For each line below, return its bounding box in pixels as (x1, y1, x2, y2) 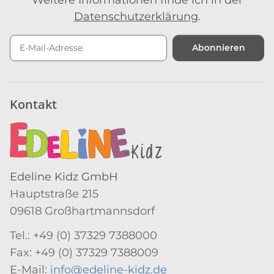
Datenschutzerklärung (73, 9, 198, 23)
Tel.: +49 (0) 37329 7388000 (10, 228, 157, 242)
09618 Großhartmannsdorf (10, 204, 155, 218)
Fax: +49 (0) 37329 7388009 (10, 245, 158, 259)
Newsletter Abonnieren (9, 61, 138, 75)
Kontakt (10, 95, 57, 113)
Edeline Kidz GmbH (10, 169, 118, 183)
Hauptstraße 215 (10, 187, 98, 201)
